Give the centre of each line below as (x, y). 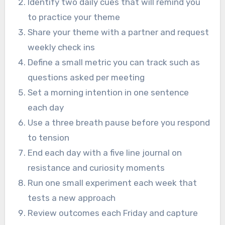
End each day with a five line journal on (105, 152)
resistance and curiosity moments (96, 167)
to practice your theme (74, 17)
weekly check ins (62, 47)
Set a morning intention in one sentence (108, 92)
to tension (49, 137)
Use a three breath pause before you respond (119, 122)
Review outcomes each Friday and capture (113, 213)
